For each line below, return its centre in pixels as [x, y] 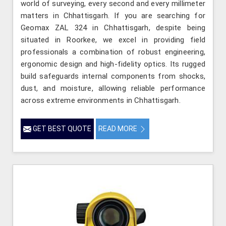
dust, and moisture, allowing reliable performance [113, 88]
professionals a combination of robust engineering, [113, 52]
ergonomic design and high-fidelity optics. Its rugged [113, 64]
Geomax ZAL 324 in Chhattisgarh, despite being [113, 27]
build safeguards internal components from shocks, [113, 76]
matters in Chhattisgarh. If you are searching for [113, 15]
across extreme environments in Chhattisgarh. [101, 100]
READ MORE [119, 128]
